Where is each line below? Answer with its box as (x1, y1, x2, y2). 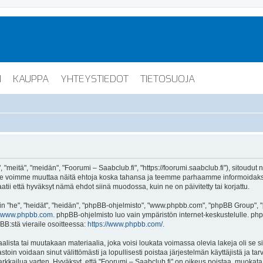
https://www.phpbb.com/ (87, 220, 163, 228)
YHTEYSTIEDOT (60, 72, 129, 86)
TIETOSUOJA (140, 72, 195, 86)
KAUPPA (13, 72, 49, 86)
